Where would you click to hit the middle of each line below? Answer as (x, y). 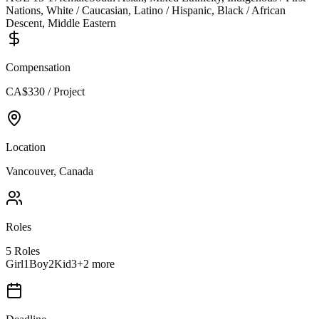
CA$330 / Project (45, 91)
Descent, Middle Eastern (61, 23)
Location (26, 147)
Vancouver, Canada (49, 171)
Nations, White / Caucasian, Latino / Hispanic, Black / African (146, 10)
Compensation (38, 67)
